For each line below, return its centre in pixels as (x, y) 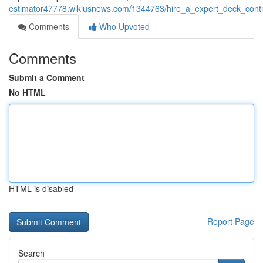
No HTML (27, 92)
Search (31, 253)
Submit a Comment (47, 77)
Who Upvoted (123, 26)
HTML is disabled (41, 188)
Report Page (231, 221)
